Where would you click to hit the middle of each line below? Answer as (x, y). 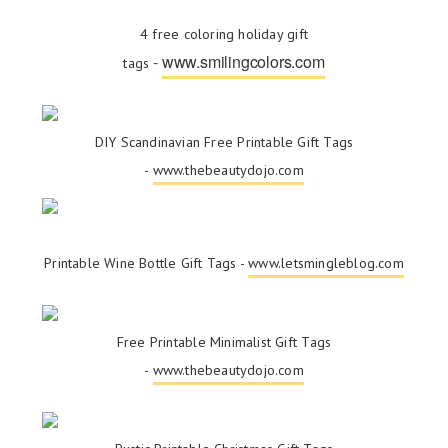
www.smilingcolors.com (243, 62)
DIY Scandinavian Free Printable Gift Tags (224, 142)
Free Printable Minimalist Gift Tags (224, 342)
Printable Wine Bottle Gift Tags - (146, 263)
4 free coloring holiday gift (224, 34)
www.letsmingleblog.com (326, 263)
